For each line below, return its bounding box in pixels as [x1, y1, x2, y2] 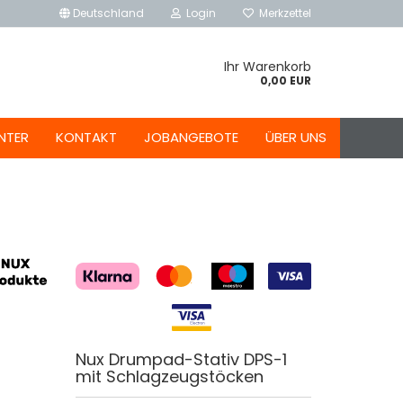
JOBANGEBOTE [144, 128, 238, 147]
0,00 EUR [260, 73, 311, 88]
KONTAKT [56, 128, 117, 147]
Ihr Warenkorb [224, 58, 311, 76]
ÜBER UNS [265, 128, 327, 147]
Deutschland [70, 5, 144, 21]
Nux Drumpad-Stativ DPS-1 [75, 348, 287, 371]
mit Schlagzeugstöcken [75, 365, 264, 388]
